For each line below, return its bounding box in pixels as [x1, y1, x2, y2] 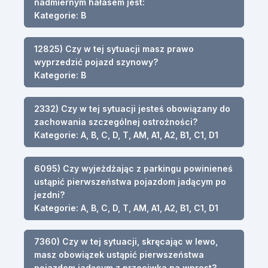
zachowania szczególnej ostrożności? [34, 116, 197, 127]
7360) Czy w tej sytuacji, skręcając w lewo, [34, 236, 218, 246]
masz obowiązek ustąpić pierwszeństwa [34, 249, 204, 260]
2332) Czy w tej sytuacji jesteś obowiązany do [34, 103, 230, 114]
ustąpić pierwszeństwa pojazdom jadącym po [34, 176, 226, 187]
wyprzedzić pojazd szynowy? [34, 56, 158, 67]
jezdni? [34, 189, 65, 200]
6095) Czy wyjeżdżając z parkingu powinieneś [34, 163, 233, 173]
